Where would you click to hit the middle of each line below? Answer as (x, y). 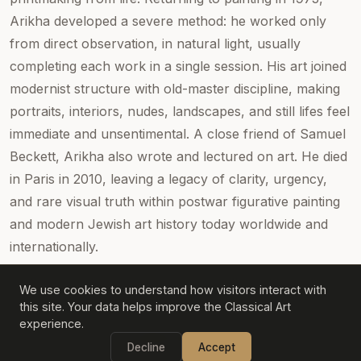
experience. (52, 324)
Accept (216, 347)
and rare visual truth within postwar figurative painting (175, 201)
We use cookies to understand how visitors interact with (173, 290)
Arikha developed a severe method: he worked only (168, 21)
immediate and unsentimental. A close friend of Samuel (178, 133)
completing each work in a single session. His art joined (178, 66)
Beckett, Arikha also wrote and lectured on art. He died (178, 156)
